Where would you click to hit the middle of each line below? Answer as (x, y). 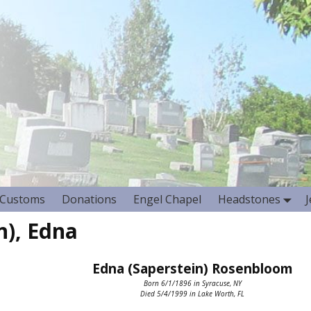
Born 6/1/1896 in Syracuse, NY (192, 283)
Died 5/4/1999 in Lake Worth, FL (193, 293)
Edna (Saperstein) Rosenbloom (192, 268)
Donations (89, 199)
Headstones (249, 199)
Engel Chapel (167, 199)
